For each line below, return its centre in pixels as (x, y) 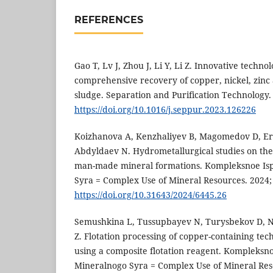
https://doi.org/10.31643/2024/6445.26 (151, 195)
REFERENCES (109, 20)
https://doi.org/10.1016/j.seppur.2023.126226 (165, 110)
